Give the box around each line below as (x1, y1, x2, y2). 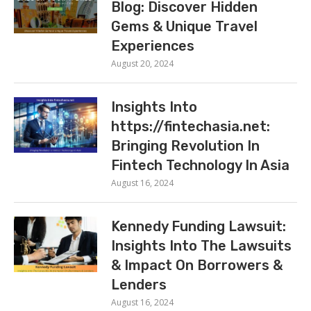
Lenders (111, 276, 167, 293)
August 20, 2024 (111, 58, 174, 69)
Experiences (111, 37, 194, 54)
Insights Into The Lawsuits (111, 237, 292, 254)
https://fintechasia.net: (111, 118, 270, 135)
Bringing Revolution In (111, 137, 260, 154)
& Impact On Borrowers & (111, 257, 283, 274)
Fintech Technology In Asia (111, 157, 289, 174)
